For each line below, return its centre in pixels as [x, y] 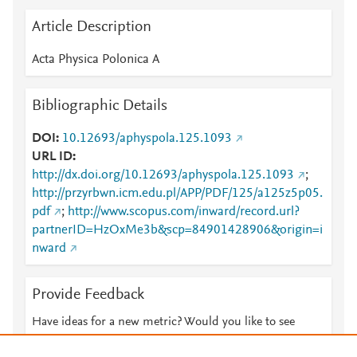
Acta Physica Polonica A [96, 60]
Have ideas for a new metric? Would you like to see [163, 322]
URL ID [52, 157]
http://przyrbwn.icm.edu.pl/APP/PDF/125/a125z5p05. [177, 194]
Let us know [176, 341]
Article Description [92, 27]
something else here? [87, 341]
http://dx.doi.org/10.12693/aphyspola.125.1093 [163, 175]
